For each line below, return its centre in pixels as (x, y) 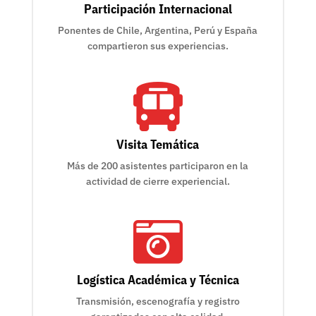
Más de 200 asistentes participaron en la (158, 165)
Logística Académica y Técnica (158, 279)
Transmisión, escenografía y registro (158, 301)
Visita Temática (158, 144)
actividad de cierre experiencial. (158, 181)
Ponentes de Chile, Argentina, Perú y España (158, 30)
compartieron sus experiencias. (158, 45)
